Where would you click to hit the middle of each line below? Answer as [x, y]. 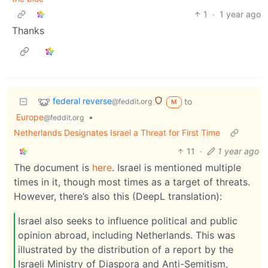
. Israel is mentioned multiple [176, 167]
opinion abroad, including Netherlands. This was [127, 235]
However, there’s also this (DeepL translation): [118, 196]
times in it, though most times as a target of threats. [132, 182]
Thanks [28, 30]
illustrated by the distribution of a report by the [126, 250]
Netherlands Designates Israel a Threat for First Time [117, 132]
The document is [53, 167]
